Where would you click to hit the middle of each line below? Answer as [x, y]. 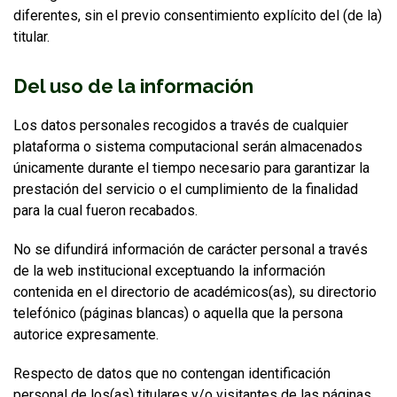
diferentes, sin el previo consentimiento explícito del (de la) [198, 16]
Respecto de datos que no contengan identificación [172, 374]
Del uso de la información [133, 86]
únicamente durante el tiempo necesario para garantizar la [191, 168]
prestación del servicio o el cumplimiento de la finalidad [186, 189]
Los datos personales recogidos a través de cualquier [181, 125]
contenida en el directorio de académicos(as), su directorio [195, 292]
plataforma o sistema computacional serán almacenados [188, 147]
